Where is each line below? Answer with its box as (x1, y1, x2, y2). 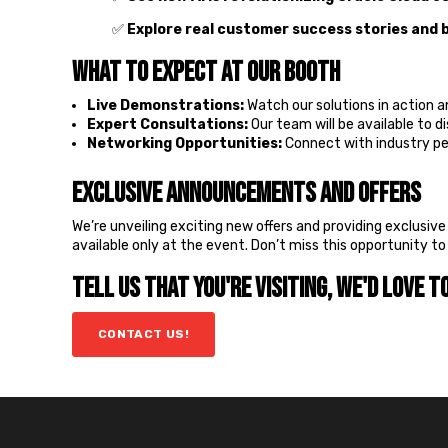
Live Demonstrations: (87, 97, 245, 115)
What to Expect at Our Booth (72, 55, 340, 89)
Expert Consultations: (87, 116, 249, 134)
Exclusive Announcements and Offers (72, 177, 421, 211)
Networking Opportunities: (87, 135, 283, 153)
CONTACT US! (98, 327, 189, 342)
